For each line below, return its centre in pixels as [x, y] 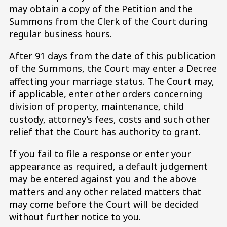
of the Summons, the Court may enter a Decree [113, 68]
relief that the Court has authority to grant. [105, 131]
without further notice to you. [75, 217]
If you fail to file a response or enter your [100, 153]
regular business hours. [61, 34]
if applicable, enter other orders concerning [106, 93]
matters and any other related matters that [105, 191]
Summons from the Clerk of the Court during [108, 21]
